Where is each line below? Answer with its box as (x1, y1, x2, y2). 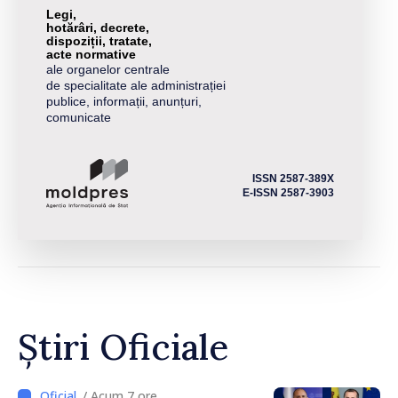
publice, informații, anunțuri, (46, 94, 202, 109)
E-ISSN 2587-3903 (243, 186, 334, 199)
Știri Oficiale (18, 323, 228, 370)
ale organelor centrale (46, 62, 170, 77)
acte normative (46, 47, 136, 62)
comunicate (46, 110, 111, 125)
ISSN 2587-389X (252, 171, 334, 185)
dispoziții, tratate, (46, 34, 152, 49)
